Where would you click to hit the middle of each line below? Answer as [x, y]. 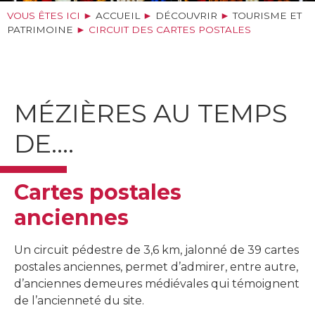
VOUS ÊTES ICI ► [51, 15]
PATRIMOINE [40, 30]
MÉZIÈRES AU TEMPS [151, 113]
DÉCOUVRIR [186, 15]
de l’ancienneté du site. [79, 301]
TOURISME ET [267, 15]
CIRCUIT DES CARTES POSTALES [170, 30]
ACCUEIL [118, 15]
